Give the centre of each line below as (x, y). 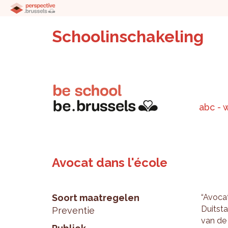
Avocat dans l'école (110, 163)
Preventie (73, 210)
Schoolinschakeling (128, 36)
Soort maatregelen (96, 198)
